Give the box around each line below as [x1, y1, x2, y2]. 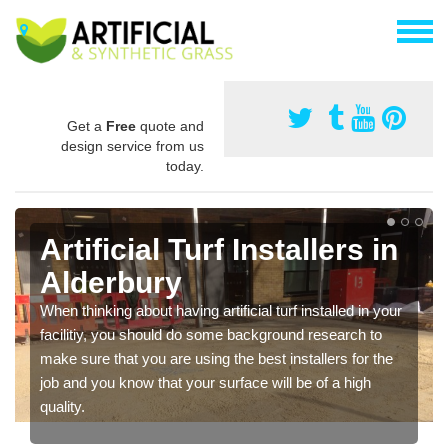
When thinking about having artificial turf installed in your [40, 301, 402, 319]
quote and [136, 117, 204, 134]
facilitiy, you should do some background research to [40, 325, 382, 343]
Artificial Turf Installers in [40, 232, 398, 266]
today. [166, 157, 204, 174]
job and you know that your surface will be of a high [40, 373, 371, 391]
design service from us [61, 137, 204, 154]
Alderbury [40, 265, 182, 299]
